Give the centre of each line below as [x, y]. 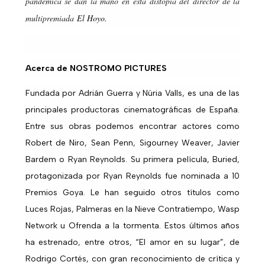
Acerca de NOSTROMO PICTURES [96, 69]
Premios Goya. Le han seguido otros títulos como [132, 193]
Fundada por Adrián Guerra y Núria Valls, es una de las [132, 93]
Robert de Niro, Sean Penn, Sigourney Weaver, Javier [132, 143]
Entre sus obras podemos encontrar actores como [132, 127]
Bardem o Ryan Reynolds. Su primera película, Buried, [132, 160]
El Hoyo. [92, 18]
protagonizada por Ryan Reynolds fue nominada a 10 [132, 176]
